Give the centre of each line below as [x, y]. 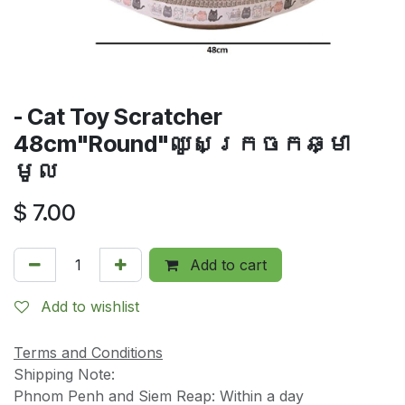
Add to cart [226, 264]
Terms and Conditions [88, 352]
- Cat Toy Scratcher [118, 116]
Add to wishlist [90, 306]
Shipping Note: [66, 374]
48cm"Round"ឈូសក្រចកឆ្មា [182, 143]
